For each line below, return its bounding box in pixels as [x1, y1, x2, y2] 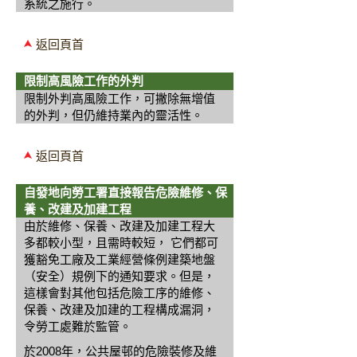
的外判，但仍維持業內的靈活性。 [24, 108, 203, 122]
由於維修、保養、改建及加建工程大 [24, 219, 215, 233]
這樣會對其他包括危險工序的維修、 [24, 286, 215, 300]
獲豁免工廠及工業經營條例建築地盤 [24, 253, 215, 266]
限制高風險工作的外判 [24, 74, 143, 88]
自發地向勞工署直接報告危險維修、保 [24, 186, 227, 199]
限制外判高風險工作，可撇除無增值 [24, 92, 215, 105]
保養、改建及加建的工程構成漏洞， [24, 303, 215, 316]
